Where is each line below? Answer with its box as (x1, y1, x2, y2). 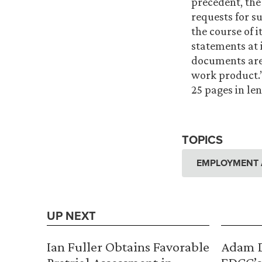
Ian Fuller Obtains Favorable (47, 239, 209, 255)
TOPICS (182, 131, 223, 149)
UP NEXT (47, 207, 96, 225)
